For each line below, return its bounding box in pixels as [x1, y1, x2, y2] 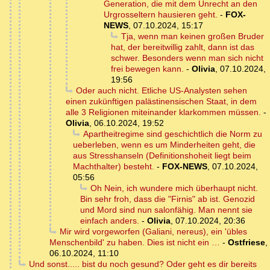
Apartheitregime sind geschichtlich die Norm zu [83, 129, 262, 139]
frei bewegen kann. [111, 64, 184, 74]
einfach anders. [80, 216, 139, 226]
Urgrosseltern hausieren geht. [104, 10, 218, 20]
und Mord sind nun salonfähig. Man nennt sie [80, 205, 253, 215]
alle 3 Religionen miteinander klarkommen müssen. [66, 107, 261, 118]
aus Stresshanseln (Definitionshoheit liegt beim [73, 151, 251, 161]
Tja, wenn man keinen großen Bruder [121, 31, 264, 42]
